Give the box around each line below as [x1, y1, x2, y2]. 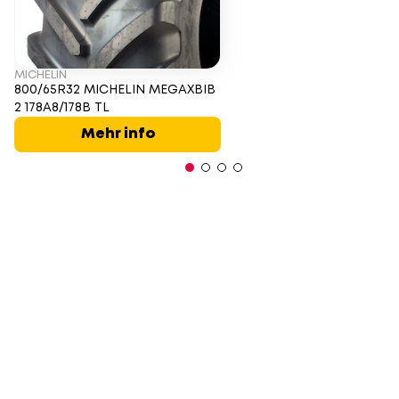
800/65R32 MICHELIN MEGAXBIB [14, 85, 216, 95]
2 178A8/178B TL [14, 102, 110, 113]
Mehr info [80, 127, 155, 141]
